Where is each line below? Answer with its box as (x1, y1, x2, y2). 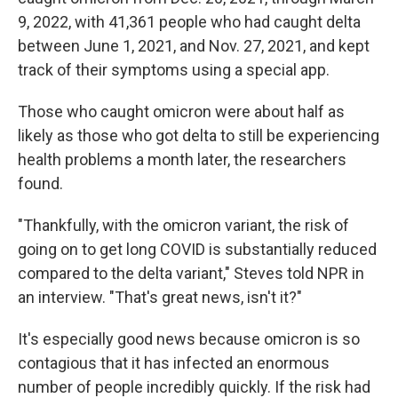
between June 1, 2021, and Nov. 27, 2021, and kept (18, 36, 370, 55)
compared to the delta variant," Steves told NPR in (18, 264, 364, 283)
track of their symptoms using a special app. (18, 60, 330, 79)
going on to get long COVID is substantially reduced (18, 240, 377, 259)
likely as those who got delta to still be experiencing (18, 126, 379, 145)
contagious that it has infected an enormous (18, 354, 330, 372)
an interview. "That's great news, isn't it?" (18, 288, 302, 306)
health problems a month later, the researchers (18, 150, 346, 169)
